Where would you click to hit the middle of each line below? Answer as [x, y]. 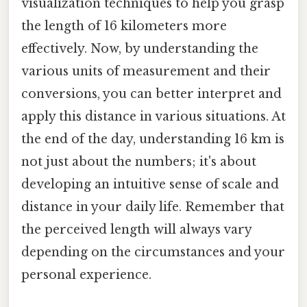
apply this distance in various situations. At [153, 117]
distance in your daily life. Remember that [153, 207]
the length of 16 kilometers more [124, 26]
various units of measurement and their [146, 72]
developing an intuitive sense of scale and [150, 185]
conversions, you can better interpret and [151, 94]
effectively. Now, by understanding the [140, 49]
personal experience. [86, 275]
